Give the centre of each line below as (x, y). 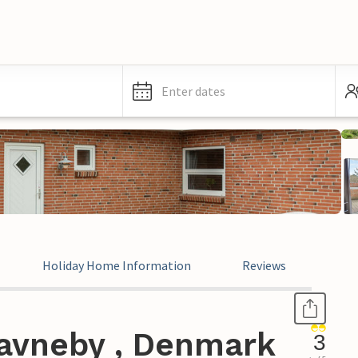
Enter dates (193, 91)
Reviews (264, 265)
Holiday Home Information (117, 265)
